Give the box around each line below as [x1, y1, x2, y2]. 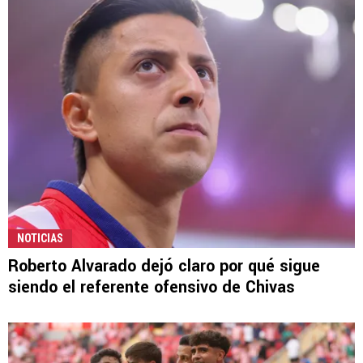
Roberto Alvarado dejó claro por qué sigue [8, 254, 320, 279]
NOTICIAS [17, 232, 63, 246]
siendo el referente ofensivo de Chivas [8, 275, 295, 300]
